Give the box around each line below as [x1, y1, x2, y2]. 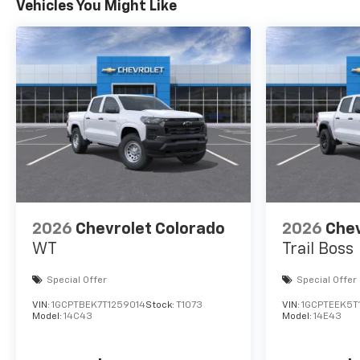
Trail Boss [281, 241, 354, 258]
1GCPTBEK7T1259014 [51, 301, 145, 311]
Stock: [145, 301, 176, 311]
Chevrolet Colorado [76, 221, 225, 238]
